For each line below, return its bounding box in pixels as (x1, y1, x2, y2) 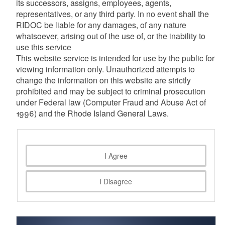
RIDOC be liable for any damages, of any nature (16, 19, 186, 31)
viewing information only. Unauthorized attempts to (16, 63, 195, 75)
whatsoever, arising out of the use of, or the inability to (16, 30, 205, 42)
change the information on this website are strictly (16, 74, 191, 86)
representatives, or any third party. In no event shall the (16, 8, 209, 20)
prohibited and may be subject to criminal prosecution (16, 85, 205, 97)
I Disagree (99, 176, 133, 186)
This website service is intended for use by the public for (16, 52, 214, 64)
